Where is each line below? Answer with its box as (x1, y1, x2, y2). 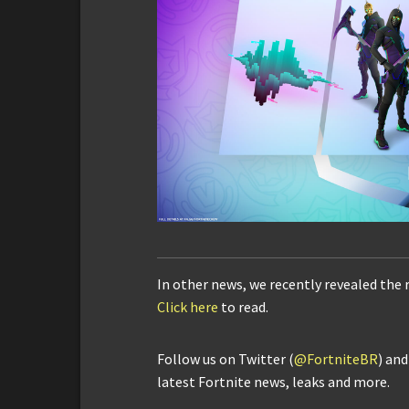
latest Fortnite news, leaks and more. (157, 372, 390, 391)
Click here (157, 297, 218, 316)
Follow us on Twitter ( (157, 349, 294, 368)
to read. (218, 297, 268, 316)
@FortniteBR (294, 349, 378, 368)
